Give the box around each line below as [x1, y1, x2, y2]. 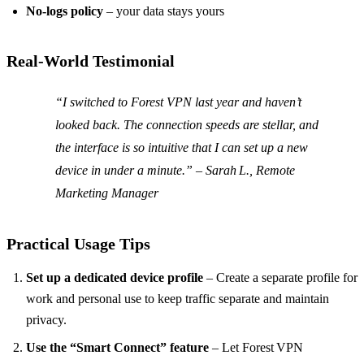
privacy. [26, 313, 67, 327]
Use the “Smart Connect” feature [26, 340, 209, 355]
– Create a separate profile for [203, 271, 357, 285]
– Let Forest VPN [209, 340, 303, 355]
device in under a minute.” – [55, 163, 206, 178]
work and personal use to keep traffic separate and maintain [26, 292, 329, 306]
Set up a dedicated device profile [26, 271, 203, 285]
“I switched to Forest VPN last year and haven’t [55, 95, 301, 110]
